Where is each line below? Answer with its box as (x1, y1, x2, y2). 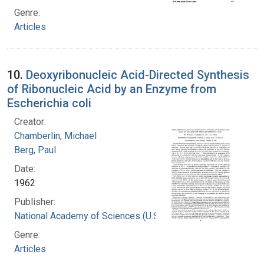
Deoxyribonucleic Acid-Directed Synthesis (26, 67, 249, 82)
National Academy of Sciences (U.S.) (14, 210, 164, 222)
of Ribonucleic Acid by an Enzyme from (7, 81, 216, 96)
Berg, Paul (14, 144, 56, 156)
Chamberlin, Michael (14, 130, 97, 141)
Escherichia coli (7, 95, 91, 110)
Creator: (14, 115, 46, 127)
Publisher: (14, 196, 55, 207)
